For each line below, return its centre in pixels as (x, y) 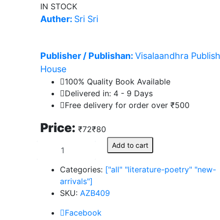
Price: (59, 128)
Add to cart (130, 145)
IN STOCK (59, 6)
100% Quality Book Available (118, 82)
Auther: (57, 19)
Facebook (83, 213)
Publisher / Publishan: (88, 56)
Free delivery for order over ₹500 (127, 105)
